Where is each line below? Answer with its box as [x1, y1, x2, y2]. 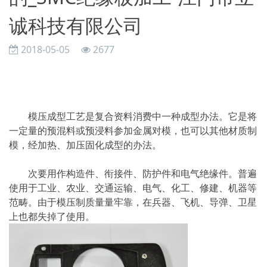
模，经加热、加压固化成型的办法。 [9, 138, 162, 151]
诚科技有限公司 [9, 12, 142, 38]
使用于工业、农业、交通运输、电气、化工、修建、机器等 [9, 181, 257, 194]
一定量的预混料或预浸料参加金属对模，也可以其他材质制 [9, 123, 257, 137]
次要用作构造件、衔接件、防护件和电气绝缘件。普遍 [9, 166, 257, 180]
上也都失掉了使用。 [9, 209, 95, 223]
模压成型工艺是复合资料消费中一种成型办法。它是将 [9, 109, 257, 123]
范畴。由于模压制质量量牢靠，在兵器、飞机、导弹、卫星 [9, 195, 257, 209]
